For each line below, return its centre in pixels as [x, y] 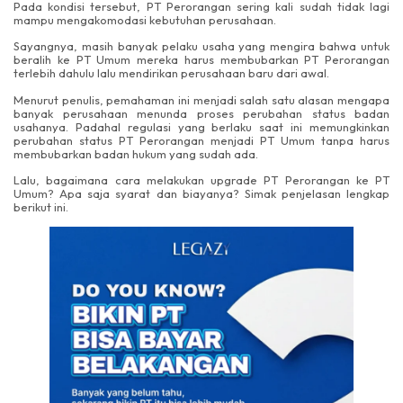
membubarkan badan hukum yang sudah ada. [136, 153]
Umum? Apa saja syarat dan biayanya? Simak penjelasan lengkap [201, 193]
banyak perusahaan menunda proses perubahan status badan [201, 113]
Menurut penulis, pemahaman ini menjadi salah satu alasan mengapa [201, 99]
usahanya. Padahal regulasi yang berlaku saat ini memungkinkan [201, 126]
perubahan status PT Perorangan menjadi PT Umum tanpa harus [201, 140]
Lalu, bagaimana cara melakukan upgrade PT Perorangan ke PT [201, 180]
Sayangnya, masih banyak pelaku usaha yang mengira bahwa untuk [201, 46]
